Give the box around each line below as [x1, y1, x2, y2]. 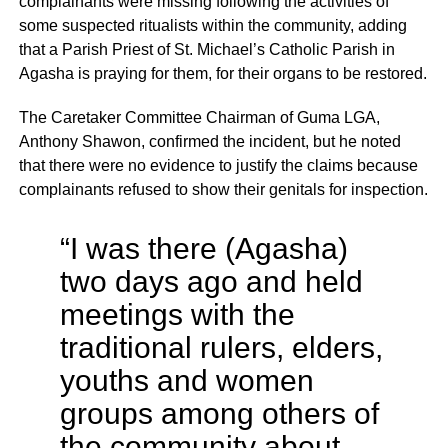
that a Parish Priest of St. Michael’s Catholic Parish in [18, 41, 395, 59]
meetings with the [59, 297, 295, 332]
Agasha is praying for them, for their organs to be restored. [18, 65, 427, 83]
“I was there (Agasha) [59, 231, 348, 266]
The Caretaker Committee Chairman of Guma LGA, [18, 109, 380, 127]
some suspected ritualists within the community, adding [18, 17, 407, 35]
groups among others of [59, 396, 379, 431]
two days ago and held [59, 264, 363, 299]
